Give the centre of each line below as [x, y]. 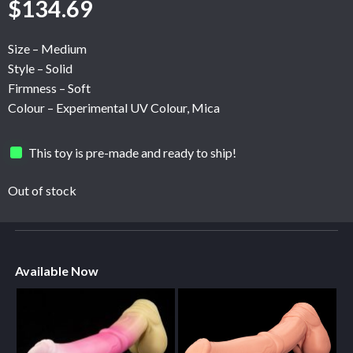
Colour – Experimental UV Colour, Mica [114, 108]
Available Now [56, 271]
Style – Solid [40, 69]
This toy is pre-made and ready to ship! [133, 152]
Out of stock [42, 191]
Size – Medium [47, 49]
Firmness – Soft [49, 88]
